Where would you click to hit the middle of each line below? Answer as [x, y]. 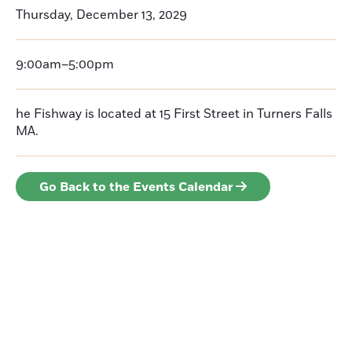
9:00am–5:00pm [65, 64]
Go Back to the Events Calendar [136, 187]
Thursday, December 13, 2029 [101, 15]
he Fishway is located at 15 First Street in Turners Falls [174, 114]
